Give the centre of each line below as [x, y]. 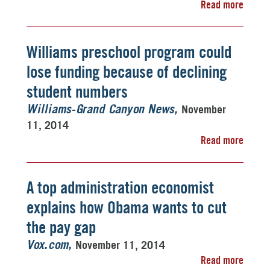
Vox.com [47, 245]
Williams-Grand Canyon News [100, 110]
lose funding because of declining [127, 72]
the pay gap [61, 227]
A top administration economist [120, 187]
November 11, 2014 [120, 245]
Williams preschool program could [129, 52]
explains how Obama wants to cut [127, 207]
